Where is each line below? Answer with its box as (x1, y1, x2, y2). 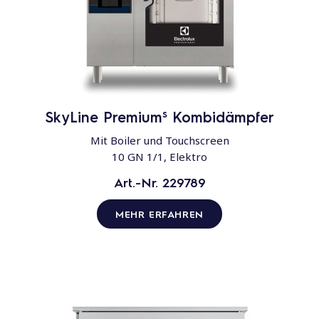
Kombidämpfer (167, 108, 274, 127)
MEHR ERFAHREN (115, 207, 204, 221)
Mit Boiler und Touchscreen (90, 133, 229, 148)
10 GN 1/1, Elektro (112, 150, 207, 164)
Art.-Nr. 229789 (113, 174, 206, 191)
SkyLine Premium (45, 108, 162, 127)
